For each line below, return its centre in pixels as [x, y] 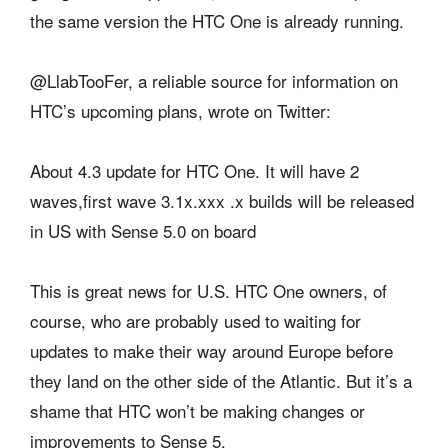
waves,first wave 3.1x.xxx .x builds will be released [222, 200]
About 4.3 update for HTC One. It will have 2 [194, 170]
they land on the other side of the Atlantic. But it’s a [221, 380]
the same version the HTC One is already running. [217, 20]
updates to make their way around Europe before [211, 350]
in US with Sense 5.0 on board [143, 230]
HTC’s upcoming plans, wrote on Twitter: [180, 110]
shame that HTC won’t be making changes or [197, 410]
